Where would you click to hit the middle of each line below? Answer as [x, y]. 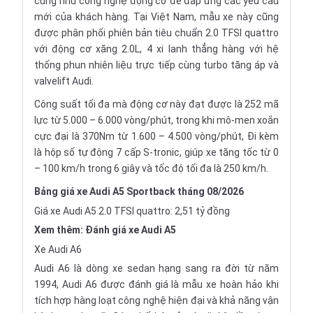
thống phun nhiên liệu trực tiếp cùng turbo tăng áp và [156, 65]
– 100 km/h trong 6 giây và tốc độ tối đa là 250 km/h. [151, 168]
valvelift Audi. [64, 81]
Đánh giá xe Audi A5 [131, 230]
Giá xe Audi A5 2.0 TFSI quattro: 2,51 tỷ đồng [132, 211]
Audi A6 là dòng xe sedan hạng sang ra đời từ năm [156, 268]
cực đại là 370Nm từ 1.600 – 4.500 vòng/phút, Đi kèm [156, 136]
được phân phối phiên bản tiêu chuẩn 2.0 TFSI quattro [156, 33]
